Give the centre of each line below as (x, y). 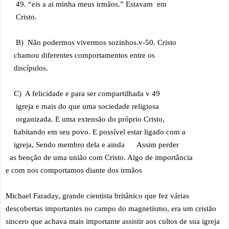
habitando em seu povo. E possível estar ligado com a (104, 132)
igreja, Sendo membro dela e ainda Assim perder (100, 145)
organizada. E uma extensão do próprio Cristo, (86, 119)
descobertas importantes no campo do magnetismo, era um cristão (111, 209)
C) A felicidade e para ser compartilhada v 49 (90, 94)
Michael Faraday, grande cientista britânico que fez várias (97, 196)
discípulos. (27, 68)
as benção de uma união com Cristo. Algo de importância (100, 158)
